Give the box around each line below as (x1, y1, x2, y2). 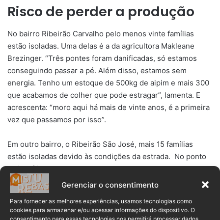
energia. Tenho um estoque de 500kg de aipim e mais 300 (7, 78, 209, 87)
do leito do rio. (7, 176, 57, 186)
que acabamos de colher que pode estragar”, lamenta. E (7, 90, 200, 100)
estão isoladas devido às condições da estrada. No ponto (7, 151, 206, 161)
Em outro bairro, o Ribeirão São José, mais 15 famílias (7, 139, 193, 149)
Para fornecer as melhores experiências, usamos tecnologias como (10, 197, 192, 205)
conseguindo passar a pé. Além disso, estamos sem (7, 65, 187, 75)
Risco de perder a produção (7, 2, 194, 21)
